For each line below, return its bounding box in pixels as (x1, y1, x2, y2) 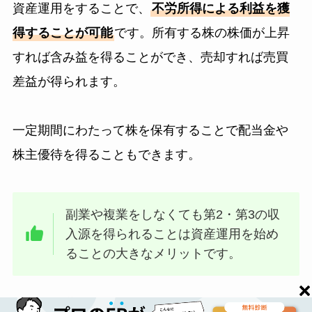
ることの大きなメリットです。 (65, 247, 242, 261)
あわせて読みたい (37, 296, 99, 305)
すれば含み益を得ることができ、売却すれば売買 (12, 49, 288, 64)
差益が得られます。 (12, 74, 125, 88)
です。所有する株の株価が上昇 (114, 25, 290, 40)
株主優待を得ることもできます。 (12, 148, 201, 162)
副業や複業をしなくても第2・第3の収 (65, 208, 281, 222)
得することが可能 (12, 25, 113, 40)
